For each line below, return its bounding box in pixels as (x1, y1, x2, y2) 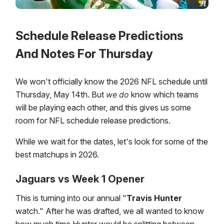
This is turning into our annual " (15, 193, 126, 203)
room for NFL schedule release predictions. (15, 115, 172, 126)
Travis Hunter (126, 193, 182, 203)
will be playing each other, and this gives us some (15, 102, 191, 113)
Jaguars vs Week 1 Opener (15, 173, 144, 185)
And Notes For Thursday (15, 46, 153, 61)
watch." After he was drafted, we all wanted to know (15, 206, 204, 216)
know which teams (129, 89, 198, 100)
